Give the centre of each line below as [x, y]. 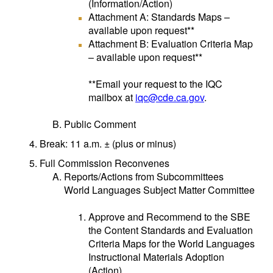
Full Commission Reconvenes [105, 163]
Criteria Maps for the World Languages [172, 243]
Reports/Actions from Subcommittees [144, 176]
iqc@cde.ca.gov [170, 97]
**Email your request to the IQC [155, 84]
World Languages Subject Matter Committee [159, 190]
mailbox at [112, 97]
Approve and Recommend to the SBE [169, 217]
